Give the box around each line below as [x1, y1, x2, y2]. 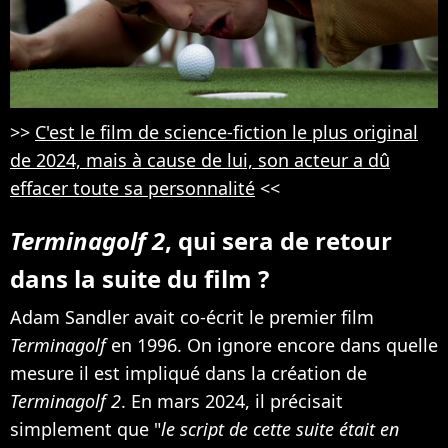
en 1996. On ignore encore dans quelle [106, 333, 438, 358]
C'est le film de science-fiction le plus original [35, 120, 418, 145]
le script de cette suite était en [161, 417, 399, 442]
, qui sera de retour [165, 224, 392, 258]
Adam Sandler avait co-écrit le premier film [10, 305, 374, 330]
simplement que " [10, 417, 161, 442]
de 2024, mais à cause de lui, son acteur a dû [10, 148, 390, 173]
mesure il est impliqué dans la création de [10, 361, 367, 386]
